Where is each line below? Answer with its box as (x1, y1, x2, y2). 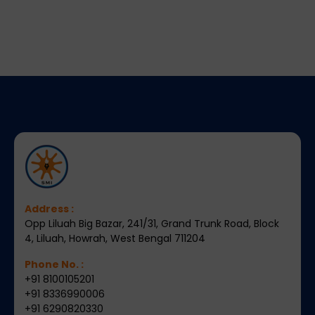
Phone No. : (25, 257, 84, 271)
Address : (25, 201, 74, 216)
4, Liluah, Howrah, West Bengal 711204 (25, 231, 205, 245)
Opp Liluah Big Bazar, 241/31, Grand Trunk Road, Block (25, 216, 279, 231)
